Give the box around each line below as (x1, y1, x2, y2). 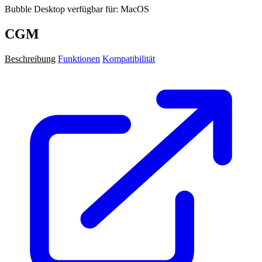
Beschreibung (5, 53, 56, 64)
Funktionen (58, 53, 100, 64)
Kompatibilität (102, 53, 155, 64)
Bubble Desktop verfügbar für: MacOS (5, 4, 149, 15)
